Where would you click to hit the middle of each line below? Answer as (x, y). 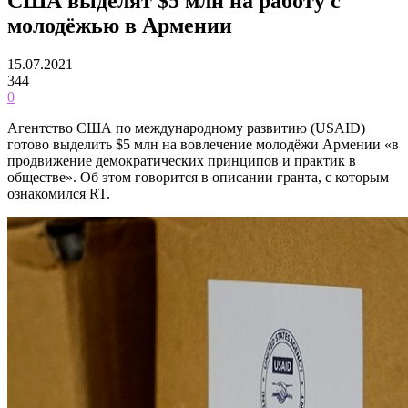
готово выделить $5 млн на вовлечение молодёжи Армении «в (203, 144)
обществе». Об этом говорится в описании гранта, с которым (198, 177)
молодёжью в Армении (120, 25)
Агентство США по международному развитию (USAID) (186, 127)
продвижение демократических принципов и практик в (182, 160)
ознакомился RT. (59, 193)
